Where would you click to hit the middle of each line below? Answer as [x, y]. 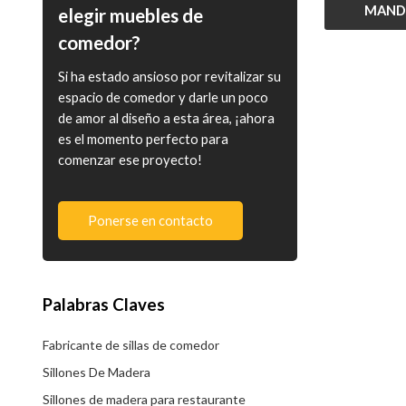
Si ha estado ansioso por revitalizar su [169, 77]
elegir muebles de [130, 15]
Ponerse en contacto [151, 220]
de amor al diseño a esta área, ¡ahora [166, 119]
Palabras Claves [103, 304]
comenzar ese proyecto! [130, 160]
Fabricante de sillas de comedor [130, 345]
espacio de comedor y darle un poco [163, 98]
